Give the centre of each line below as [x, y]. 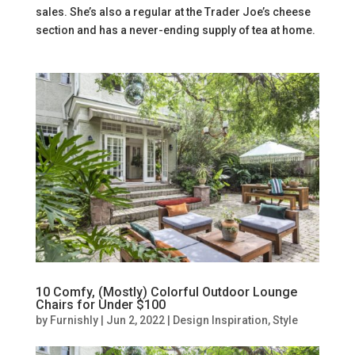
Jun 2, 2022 [135, 321]
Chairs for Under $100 [100, 305]
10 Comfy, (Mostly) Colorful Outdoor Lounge [166, 292]
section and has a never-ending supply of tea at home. [175, 31]
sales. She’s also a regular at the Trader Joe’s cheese [173, 12]
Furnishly [74, 321]
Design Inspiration [220, 321]
